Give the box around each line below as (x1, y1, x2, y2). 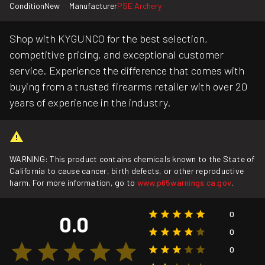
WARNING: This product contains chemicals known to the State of (9, 154, 255, 164)
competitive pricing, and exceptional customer (9, 48, 224, 62)
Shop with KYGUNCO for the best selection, (9, 32, 208, 46)
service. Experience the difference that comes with (9, 64, 244, 77)
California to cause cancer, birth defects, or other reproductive (9, 166, 244, 176)
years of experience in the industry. (9, 96, 171, 109)
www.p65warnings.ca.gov (137, 177, 232, 188)
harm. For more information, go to (9, 177, 137, 188)
